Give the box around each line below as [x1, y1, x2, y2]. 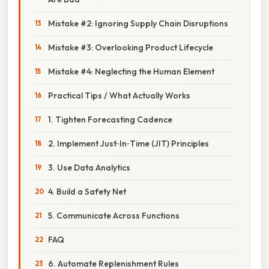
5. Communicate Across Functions [48, 210, 180, 221]
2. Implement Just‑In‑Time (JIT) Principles [48, 138, 209, 149]
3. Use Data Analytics [48, 162, 130, 173]
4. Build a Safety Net [48, 186, 126, 197]
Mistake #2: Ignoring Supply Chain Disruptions [48, 17, 228, 29]
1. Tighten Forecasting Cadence [48, 113, 172, 125]
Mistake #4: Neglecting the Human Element [48, 65, 214, 77]
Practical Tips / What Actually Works [48, 89, 190, 101]
